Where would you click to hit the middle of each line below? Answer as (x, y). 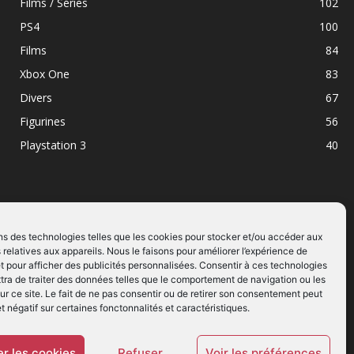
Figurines (43, 122)
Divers (36, 98)
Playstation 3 (53, 145)
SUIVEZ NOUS (66, 258)
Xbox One (45, 74)
